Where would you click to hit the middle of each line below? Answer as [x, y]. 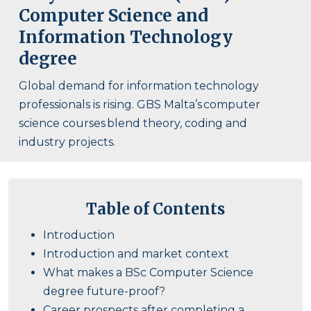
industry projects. [67, 142]
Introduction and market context [136, 253]
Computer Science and [114, 15]
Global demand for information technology [139, 85]
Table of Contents [155, 209]
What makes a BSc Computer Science [148, 272]
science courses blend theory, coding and [133, 123]
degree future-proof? [104, 291]
